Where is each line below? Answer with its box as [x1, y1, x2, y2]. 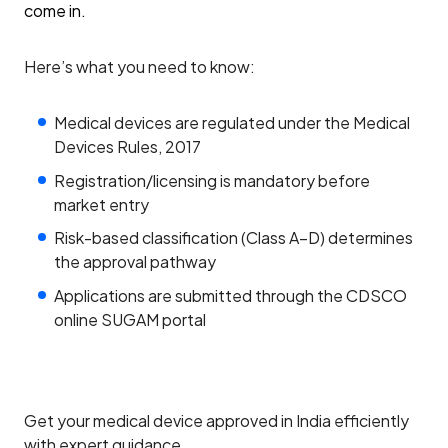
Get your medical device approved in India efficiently [24, 410, 409, 432]
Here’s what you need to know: [24, 56, 255, 78]
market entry [53, 193, 149, 215]
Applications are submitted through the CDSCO [53, 284, 407, 306]
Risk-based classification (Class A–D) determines [53, 227, 413, 249]
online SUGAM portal [53, 308, 206, 330]
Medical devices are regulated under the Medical [53, 112, 410, 134]
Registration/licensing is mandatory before [53, 169, 370, 191]
